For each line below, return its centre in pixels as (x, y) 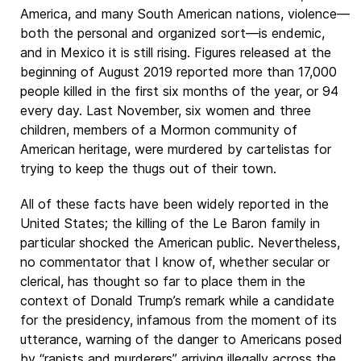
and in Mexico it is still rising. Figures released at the (176, 52)
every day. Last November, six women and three (166, 110)
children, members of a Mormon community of (159, 130)
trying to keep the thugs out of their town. (148, 168)
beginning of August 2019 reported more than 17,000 (178, 72)
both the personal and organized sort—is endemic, (172, 33)
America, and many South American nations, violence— (185, 14)
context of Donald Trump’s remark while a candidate (177, 301)
